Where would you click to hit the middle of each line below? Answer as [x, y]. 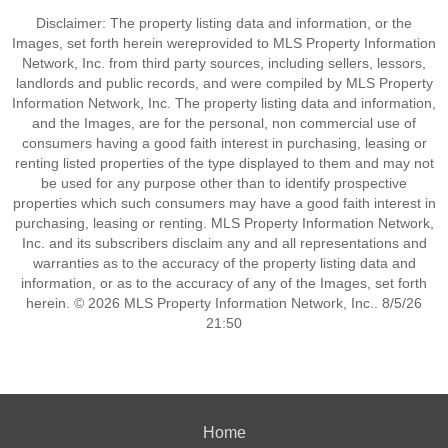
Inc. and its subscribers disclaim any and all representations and [224, 243]
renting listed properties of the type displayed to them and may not [224, 163]
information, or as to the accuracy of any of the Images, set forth [224, 283]
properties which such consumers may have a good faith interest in [224, 203]
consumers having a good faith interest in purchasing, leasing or [224, 143]
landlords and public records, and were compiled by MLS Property [224, 83]
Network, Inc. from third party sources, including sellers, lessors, [224, 63]
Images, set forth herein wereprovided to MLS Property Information [224, 43]
